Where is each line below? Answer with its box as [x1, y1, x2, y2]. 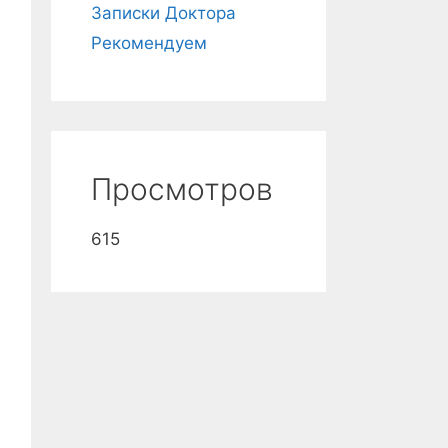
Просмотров [91, 171, 273, 207]
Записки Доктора [91, 3, 236, 23]
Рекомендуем [91, 33, 207, 53]
